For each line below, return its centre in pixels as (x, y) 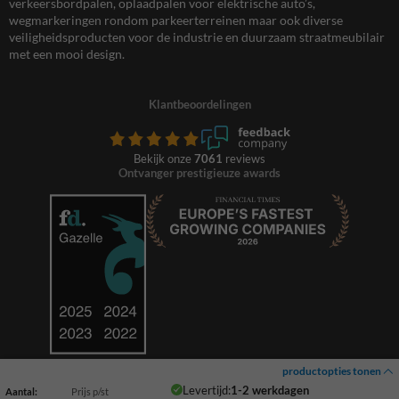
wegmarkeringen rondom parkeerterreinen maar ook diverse (176, 20)
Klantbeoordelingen (199, 105)
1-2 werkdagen (269, 390)
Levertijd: (206, 390)
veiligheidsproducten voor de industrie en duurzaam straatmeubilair (197, 37)
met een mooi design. (67, 54)
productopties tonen (333, 370)
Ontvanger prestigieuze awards (199, 173)
